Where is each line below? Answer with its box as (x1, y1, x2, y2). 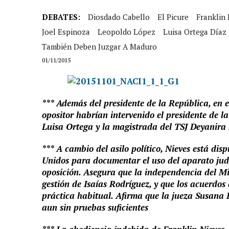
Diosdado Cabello (88, 12, 150, 22)
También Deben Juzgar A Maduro (42, 41, 157, 52)
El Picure (157, 12, 189, 22)
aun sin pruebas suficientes (42, 201, 148, 213)
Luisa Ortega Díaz (163, 27, 226, 37)
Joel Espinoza (42, 27, 90, 37)
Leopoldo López (98, 27, 155, 37)
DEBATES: (42, 12, 80, 22)
